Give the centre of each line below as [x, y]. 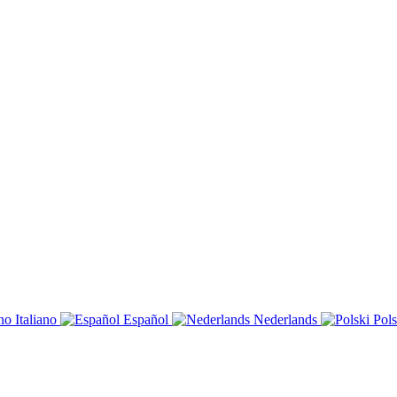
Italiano [36, 319]
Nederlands [285, 319]
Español [146, 319]
